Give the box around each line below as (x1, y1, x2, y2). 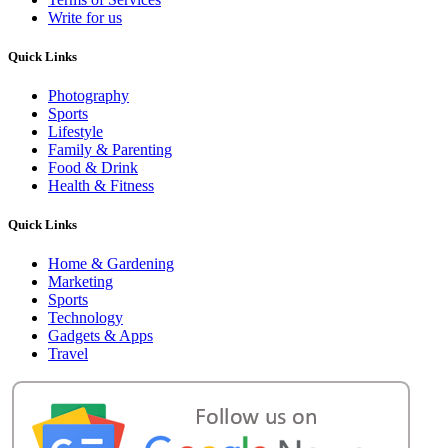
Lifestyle (48, 122, 103, 140)
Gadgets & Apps (48, 327, 153, 345)
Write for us (48, 8, 122, 26)
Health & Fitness (48, 176, 154, 194)
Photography (48, 86, 129, 104)
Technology (48, 309, 123, 327)
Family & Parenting (48, 140, 172, 158)
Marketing (48, 273, 113, 291)
